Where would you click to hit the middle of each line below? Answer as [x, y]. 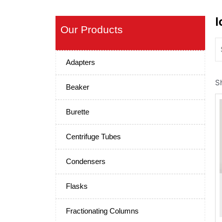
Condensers [86, 162]
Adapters [81, 62]
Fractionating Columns [102, 211]
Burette [78, 112]
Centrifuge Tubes [93, 137]
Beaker [78, 87]
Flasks [77, 186]
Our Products [92, 29]
